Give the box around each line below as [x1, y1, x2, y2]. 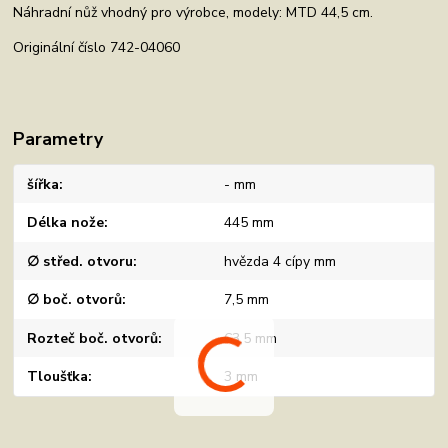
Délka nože [27, 213, 105, 232]
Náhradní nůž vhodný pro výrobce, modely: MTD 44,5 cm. [13, 2, 374, 22]
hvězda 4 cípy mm [223, 251, 336, 271]
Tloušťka [27, 367, 89, 386]
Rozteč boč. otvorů [27, 328, 159, 348]
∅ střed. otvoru [27, 251, 134, 271]
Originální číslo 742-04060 [13, 37, 181, 57]
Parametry [13, 126, 104, 151]
